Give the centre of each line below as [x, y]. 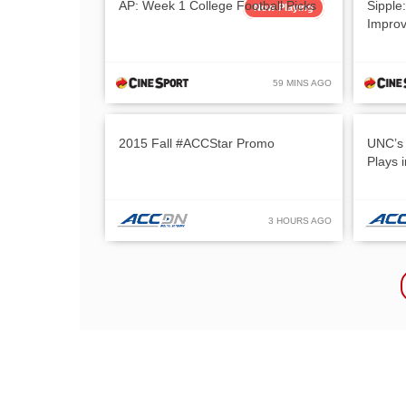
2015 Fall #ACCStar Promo [197, 143]
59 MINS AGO [302, 82]
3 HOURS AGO [300, 220]
